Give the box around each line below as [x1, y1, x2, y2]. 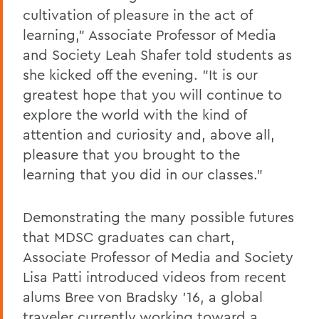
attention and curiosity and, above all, [23, 125, 275, 143]
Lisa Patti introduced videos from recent [23, 267, 286, 286]
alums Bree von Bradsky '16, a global [23, 287, 263, 305]
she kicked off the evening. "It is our [23, 65, 258, 83]
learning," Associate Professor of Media [23, 25, 276, 43]
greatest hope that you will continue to [23, 85, 282, 103]
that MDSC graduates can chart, [23, 227, 235, 246]
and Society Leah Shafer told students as [23, 45, 292, 63]
